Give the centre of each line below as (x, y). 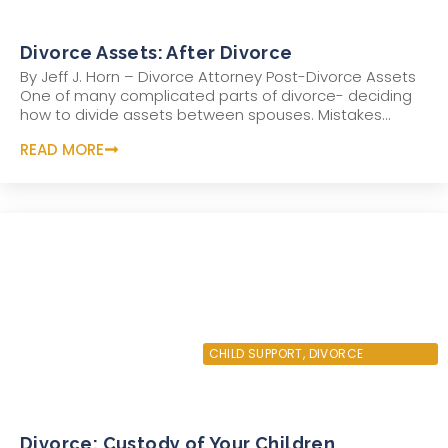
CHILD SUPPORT (255, 353)
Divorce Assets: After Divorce (156, 53)
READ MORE (62, 149)
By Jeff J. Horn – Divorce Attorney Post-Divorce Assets (218, 77)
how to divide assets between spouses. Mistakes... (205, 115)
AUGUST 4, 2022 (79, 351)
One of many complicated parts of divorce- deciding (216, 96)
